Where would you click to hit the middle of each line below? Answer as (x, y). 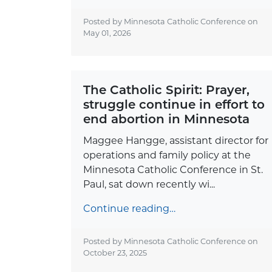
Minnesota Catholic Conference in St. (173, 169)
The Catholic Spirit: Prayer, (166, 90)
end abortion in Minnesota (166, 119)
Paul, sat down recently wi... (149, 184)
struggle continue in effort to (174, 104)
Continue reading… (129, 208)
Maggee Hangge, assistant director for (176, 140)
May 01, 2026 (107, 33)
